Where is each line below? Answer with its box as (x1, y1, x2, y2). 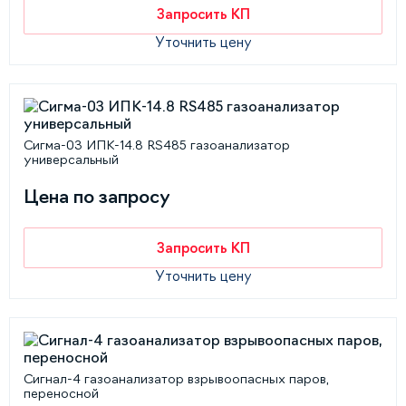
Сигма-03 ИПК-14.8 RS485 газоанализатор (24, 139, 290, 151)
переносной (24, 387, 99, 400)
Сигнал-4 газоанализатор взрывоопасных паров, (24, 372, 329, 385)
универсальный (24, 153, 119, 166)
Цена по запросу (24, 187, 170, 206)
